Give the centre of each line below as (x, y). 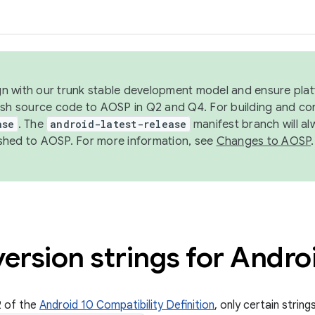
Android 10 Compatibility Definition (127, 305)
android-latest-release (118, 124)
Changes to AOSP (264, 141)
